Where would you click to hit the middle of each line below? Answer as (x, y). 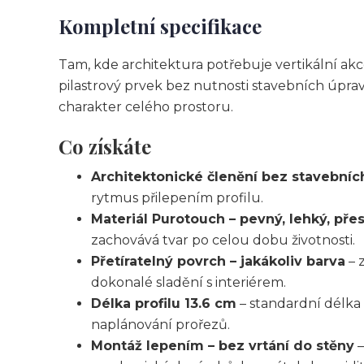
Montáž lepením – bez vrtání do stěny (223, 346)
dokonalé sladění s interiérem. (188, 282)
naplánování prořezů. (160, 325)
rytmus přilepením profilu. (177, 198)
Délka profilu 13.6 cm (164, 303)
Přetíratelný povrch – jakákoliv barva (218, 261)
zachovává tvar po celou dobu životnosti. (223, 240)
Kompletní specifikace (160, 26)
